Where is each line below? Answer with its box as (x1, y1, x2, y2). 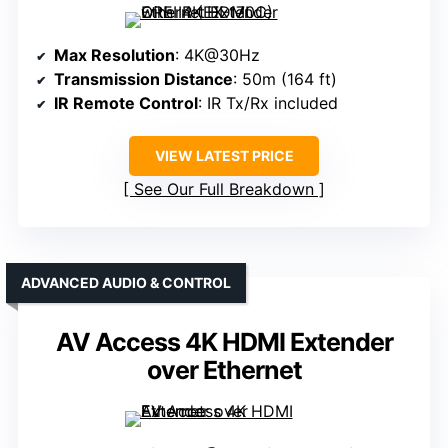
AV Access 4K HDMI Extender (55, 327, 393, 358)
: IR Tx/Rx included (198, 93, 338, 114)
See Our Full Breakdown (134, 179, 314, 200)
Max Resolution (54, 45, 175, 66)
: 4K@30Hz (175, 45, 260, 66)
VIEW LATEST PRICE (154, 147, 294, 165)
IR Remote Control (54, 93, 198, 114)
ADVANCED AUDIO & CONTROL (21, 274, 231, 292)
